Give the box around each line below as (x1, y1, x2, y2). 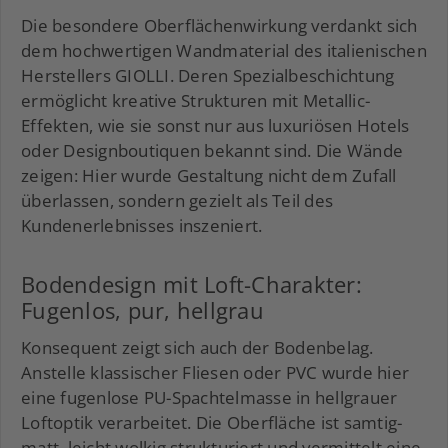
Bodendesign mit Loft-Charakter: (21, 269, 362, 300)
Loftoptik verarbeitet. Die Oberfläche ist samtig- (21, 411, 403, 435)
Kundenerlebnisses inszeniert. (21, 214, 263, 238)
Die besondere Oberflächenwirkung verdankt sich (21, 14, 418, 38)
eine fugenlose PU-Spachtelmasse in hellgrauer (21, 386, 398, 410)
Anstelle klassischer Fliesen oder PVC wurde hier (21, 361, 409, 385)
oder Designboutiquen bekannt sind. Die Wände (21, 139, 403, 163)
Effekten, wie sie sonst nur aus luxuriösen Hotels (21, 114, 410, 138)
